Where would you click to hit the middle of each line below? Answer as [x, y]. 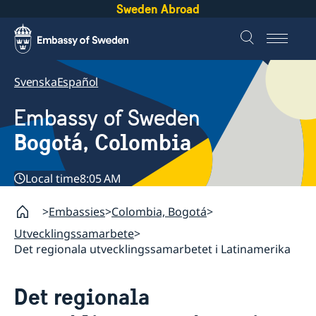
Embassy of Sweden [107, 119]
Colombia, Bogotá [159, 212]
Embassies [77, 212]
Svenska [36, 82]
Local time [53, 179]
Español [78, 82]
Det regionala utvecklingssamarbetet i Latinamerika [152, 249]
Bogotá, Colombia [103, 143]
